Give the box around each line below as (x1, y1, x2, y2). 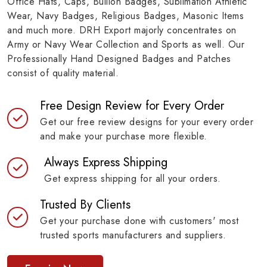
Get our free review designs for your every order (40, 115, 253, 129)
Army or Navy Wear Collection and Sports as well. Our (7, 38, 244, 52)
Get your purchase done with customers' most (40, 214, 239, 228)
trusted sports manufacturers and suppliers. (40, 228, 226, 243)
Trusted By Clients (40, 196, 131, 214)
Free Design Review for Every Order (40, 97, 224, 115)
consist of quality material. (7, 66, 119, 80)
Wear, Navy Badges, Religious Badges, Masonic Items (7, 9, 244, 23)
